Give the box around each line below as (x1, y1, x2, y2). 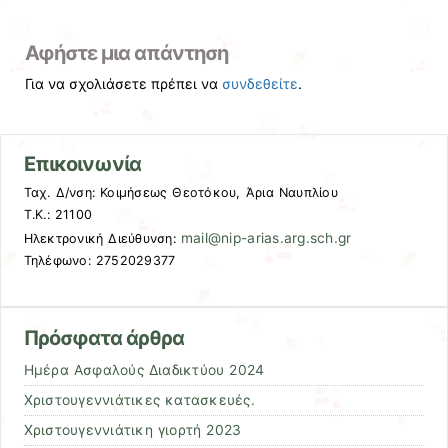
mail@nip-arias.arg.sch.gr (180, 230, 352, 247)
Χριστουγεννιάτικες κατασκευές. (23, 391, 255, 408)
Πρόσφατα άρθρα (23, 325, 185, 350)
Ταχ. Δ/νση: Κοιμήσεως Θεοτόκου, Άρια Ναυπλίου (23, 185, 338, 201)
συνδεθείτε (222, 75, 299, 93)
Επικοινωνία (23, 152, 141, 177)
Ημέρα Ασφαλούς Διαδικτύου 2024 (23, 361, 265, 378)
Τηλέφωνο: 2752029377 (23, 253, 176, 269)
